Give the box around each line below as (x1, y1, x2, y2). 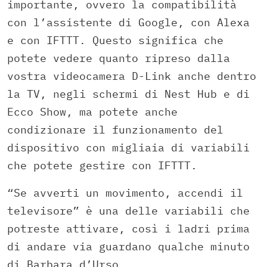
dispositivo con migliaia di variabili (7, 140, 250, 154)
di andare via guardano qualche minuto (7, 239, 250, 253)
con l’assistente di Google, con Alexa (7, 15, 250, 29)
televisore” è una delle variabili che (7, 203, 250, 218)
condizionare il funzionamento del (7, 122, 223, 136)
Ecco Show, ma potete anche (7, 104, 178, 119)
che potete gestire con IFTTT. (7, 158, 197, 172)
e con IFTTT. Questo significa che (7, 33, 223, 47)
